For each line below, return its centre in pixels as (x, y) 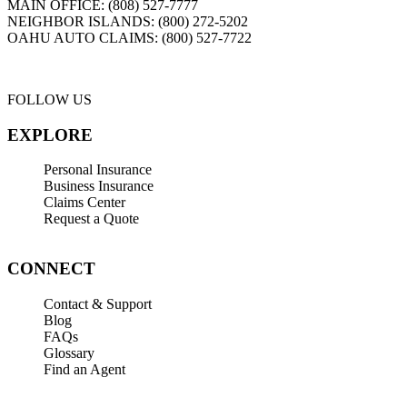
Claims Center (84, 203)
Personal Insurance (98, 170)
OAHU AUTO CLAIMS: (84, 38)
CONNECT (51, 269)
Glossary (69, 352)
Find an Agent (84, 369)
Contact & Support (98, 303)
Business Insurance (99, 186)
